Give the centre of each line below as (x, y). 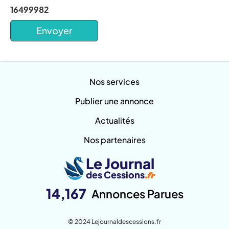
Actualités (114, 120)
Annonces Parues (137, 194)
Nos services (114, 82)
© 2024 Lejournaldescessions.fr (114, 222)
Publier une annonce (114, 101)
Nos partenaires (114, 140)
